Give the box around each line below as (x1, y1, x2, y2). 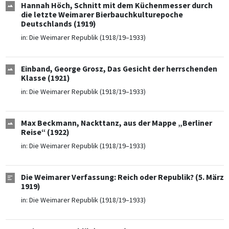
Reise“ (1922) (20, 127, 70, 138)
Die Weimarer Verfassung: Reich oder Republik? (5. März (20, 172, 224, 182)
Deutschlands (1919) (20, 19, 96, 29)
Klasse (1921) (20, 73, 70, 83)
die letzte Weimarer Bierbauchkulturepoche (20, 10, 183, 20)
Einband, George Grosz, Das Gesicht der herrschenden (20, 64, 217, 74)
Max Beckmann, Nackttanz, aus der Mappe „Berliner (20, 118, 212, 128)
